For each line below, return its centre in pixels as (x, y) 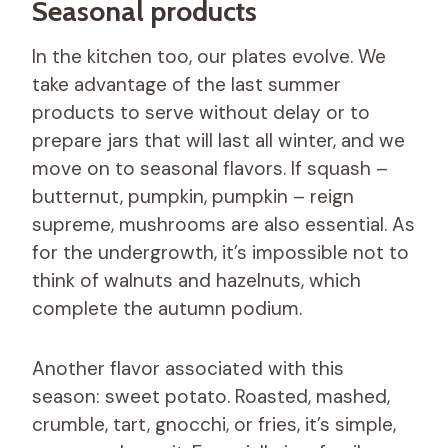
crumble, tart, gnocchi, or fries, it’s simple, (214, 424)
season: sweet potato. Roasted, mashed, (211, 396)
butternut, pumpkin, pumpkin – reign (193, 196)
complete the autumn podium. (167, 308)
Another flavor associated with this (188, 368)
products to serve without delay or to (201, 112)
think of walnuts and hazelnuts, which (196, 280)
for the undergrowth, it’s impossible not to (220, 252)
